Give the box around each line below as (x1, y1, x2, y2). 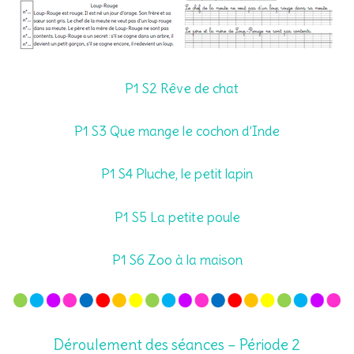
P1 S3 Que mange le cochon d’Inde (74, 122, 280, 141)
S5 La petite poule (131, 208, 240, 226)
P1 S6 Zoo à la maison (111, 250, 243, 269)
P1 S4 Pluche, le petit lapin (101, 165, 253, 183)
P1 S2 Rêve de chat (125, 80, 239, 98)
